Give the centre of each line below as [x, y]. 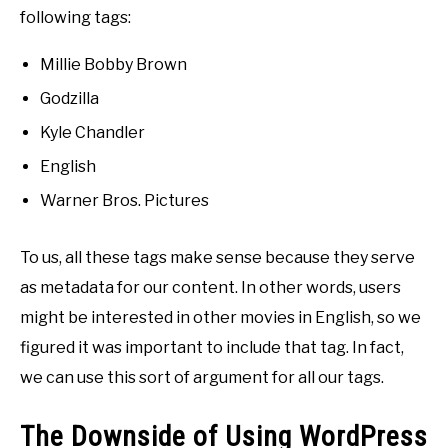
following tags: [75, 18]
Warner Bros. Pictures [124, 201]
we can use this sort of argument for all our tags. [202, 378]
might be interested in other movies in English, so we [220, 318]
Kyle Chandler [92, 133]
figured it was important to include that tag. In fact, [212, 348]
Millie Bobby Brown [113, 65]
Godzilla [69, 99]
